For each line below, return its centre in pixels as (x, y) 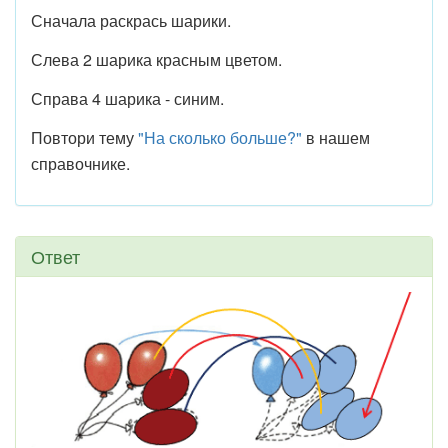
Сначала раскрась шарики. (131, 20)
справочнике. (80, 163)
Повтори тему (84, 137)
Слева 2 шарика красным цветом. (156, 59)
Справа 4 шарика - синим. (127, 98)
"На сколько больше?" (220, 137)
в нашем (336, 137)
